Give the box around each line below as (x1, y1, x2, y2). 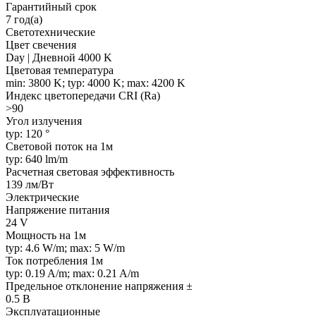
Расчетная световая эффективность (6, 165, 174, 178)
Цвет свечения (6, 38, 76, 51)
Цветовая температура (6, 63, 114, 76)
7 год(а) (6, 13, 42, 25)
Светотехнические (6, 25, 95, 38)
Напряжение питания (6, 203, 109, 216)
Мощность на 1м (6, 229, 86, 241)
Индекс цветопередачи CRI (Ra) (6, 89, 160, 102)
